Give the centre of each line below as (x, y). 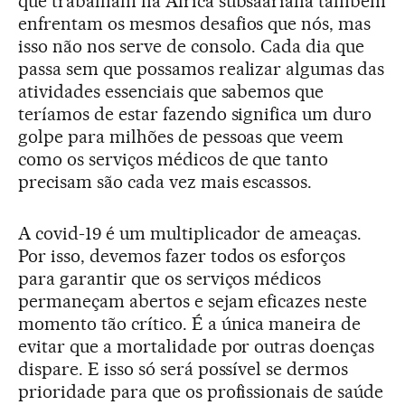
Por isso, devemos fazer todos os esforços (182, 255)
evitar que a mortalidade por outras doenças (197, 346)
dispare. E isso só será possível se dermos (184, 368)
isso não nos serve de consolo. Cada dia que (192, 46)
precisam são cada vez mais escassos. (165, 181)
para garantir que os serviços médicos (170, 278)
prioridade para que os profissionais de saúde (201, 391)
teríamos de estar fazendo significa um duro (195, 113)
